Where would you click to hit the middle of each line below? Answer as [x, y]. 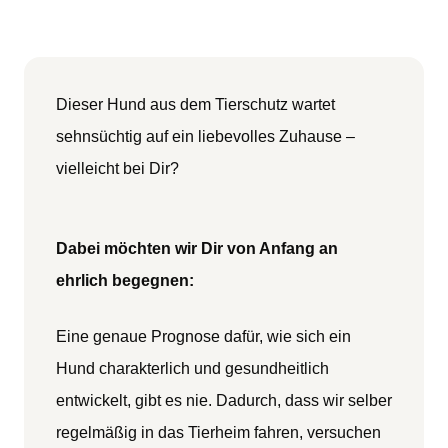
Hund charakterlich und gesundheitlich [192, 369]
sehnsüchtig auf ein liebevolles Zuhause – [205, 137]
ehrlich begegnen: [125, 281]
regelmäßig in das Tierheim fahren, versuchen [218, 433]
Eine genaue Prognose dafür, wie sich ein [203, 337]
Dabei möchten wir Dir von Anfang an [197, 249]
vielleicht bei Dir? [117, 169]
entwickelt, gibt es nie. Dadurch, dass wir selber [224, 401]
